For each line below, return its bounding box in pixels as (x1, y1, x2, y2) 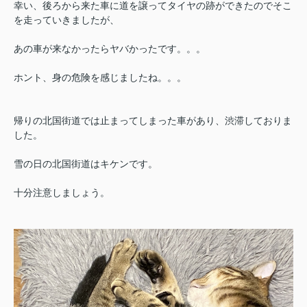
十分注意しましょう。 (14, 186, 110, 198)
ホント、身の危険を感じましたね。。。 (14, 71, 186, 83)
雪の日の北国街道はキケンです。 (14, 158, 158, 169)
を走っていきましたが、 (14, 14, 119, 25)
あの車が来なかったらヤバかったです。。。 (14, 42, 206, 54)
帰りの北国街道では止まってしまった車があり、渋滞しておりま (14, 114, 292, 126)
